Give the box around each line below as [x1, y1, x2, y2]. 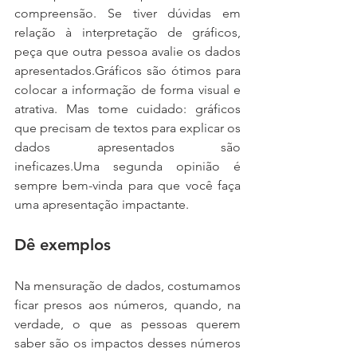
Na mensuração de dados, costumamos [14, 277, 241, 293]
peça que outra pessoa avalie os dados [14, 43, 241, 59]
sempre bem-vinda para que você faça [14, 177, 241, 193]
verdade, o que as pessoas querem [14, 316, 241, 331]
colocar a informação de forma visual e [14, 81, 241, 97]
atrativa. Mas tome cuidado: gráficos [14, 100, 241, 116]
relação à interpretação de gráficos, [14, 24, 241, 40]
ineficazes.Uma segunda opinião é [14, 158, 241, 174]
